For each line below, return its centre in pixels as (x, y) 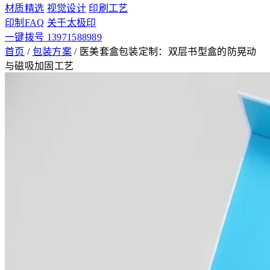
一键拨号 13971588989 (54, 37)
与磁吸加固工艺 (39, 66)
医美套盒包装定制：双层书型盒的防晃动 (168, 52)
